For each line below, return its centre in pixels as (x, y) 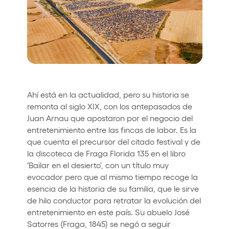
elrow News (38, 54)
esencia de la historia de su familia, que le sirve (113, 188)
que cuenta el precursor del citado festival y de (113, 141)
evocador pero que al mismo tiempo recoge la (112, 176)
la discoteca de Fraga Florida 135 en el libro (106, 153)
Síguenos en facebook (61, 101)
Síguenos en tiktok (42, 101)
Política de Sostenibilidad (47, 161)
